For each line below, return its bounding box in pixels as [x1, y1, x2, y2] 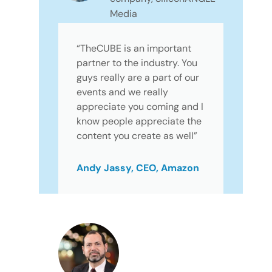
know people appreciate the [76, 115, 202, 128]
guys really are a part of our [76, 71, 199, 84]
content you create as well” [76, 129, 197, 143]
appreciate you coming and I [76, 100, 203, 114]
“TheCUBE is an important [76, 42, 191, 55]
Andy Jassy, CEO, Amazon [76, 161, 199, 174]
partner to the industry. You [76, 56, 197, 70]
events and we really [76, 86, 168, 99]
